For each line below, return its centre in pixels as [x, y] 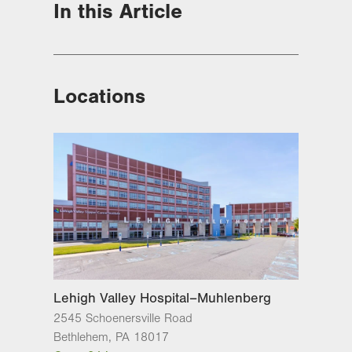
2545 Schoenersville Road [123, 318]
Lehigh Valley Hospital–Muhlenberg [162, 298]
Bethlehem [81, 337]
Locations [99, 96]
